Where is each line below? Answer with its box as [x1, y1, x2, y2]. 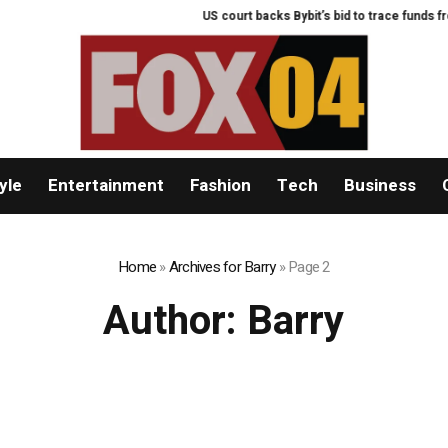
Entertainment [47, 173, 164, 199]
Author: [103, 292, 248, 352]
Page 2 [288, 256, 330, 279]
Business [343, 173, 416, 199]
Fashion [189, 173, 251, 199]
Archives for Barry [168, 256, 276, 279]
